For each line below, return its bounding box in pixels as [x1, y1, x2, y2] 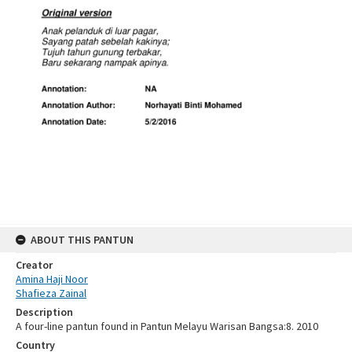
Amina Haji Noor [16, 271, 88, 286]
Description [16, 304, 73, 319]
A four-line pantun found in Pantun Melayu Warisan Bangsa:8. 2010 [16, 318, 318, 333]
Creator [16, 257, 53, 272]
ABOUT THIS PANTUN [31, 232, 134, 247]
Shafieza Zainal [16, 285, 86, 300]
